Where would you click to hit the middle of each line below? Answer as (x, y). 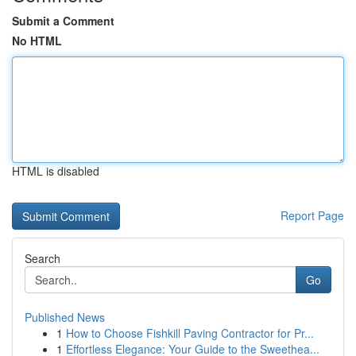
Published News (65, 317)
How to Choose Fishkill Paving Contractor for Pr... (190, 333)
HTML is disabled (56, 171)
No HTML (37, 41)
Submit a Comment (63, 21)
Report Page (312, 215)
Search (43, 258)
